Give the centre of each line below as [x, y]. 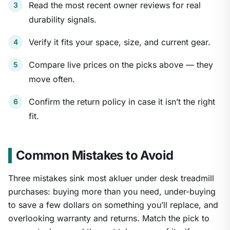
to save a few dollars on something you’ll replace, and [113, 205]
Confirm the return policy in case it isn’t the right [122, 102]
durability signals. [63, 20]
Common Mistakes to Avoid [94, 156]
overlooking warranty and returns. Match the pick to [109, 218]
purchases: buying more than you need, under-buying [112, 192]
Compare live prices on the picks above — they [121, 65]
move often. [52, 79]
